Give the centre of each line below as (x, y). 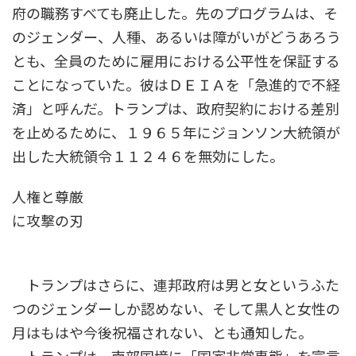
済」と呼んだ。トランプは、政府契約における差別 (176, 109)
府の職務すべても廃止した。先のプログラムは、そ (175, 14)
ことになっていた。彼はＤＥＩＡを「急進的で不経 (176, 85)
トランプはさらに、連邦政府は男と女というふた (176, 286)
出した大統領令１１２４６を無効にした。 (148, 157)
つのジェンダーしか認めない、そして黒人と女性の (176, 310)
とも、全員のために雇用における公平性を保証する (176, 62)
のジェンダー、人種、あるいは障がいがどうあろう (176, 38)
